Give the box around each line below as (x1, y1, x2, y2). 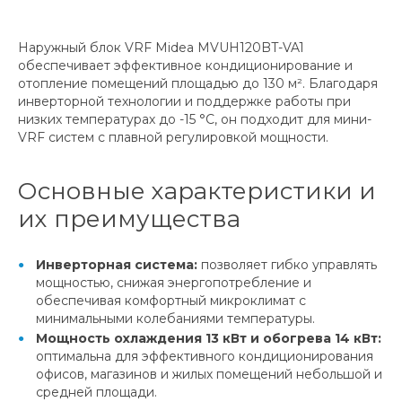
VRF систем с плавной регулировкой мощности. (18, 128, 328, 145)
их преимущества (18, 204, 240, 233)
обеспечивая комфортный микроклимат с (36, 292, 306, 309)
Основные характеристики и (18, 176, 376, 205)
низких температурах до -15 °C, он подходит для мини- (18, 110, 371, 127)
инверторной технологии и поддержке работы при (18, 92, 351, 109)
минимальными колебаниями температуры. (36, 310, 315, 327)
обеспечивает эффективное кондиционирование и (18, 57, 353, 74)
